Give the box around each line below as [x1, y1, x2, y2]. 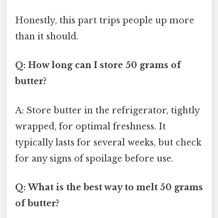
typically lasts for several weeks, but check [15, 137, 201, 148]
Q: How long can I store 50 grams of [15, 60, 181, 71]
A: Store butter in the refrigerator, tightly [15, 105, 200, 116]
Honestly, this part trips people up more [15, 15, 194, 26]
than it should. [15, 31, 78, 42]
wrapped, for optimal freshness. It [15, 121, 166, 132]
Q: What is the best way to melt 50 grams [15, 182, 203, 193]
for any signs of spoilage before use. [15, 153, 173, 164]
